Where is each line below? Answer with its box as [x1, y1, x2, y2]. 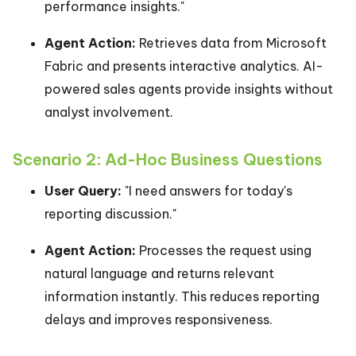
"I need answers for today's [122, 183, 292, 199]
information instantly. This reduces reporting [44, 288, 319, 304]
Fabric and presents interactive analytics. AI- [44, 58, 323, 74]
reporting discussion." [44, 206, 176, 222]
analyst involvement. [44, 104, 173, 120]
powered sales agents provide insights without [44, 81, 333, 97]
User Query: [44, 183, 122, 199]
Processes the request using [136, 242, 311, 258]
